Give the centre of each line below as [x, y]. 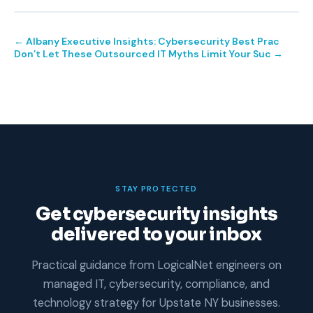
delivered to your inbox [156, 234]
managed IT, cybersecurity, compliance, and [156, 284]
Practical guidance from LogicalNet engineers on [156, 265]
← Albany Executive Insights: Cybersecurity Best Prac [147, 41]
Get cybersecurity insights [156, 214]
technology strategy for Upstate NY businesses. [156, 303]
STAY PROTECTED [156, 189]
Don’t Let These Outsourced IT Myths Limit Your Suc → [148, 53]
